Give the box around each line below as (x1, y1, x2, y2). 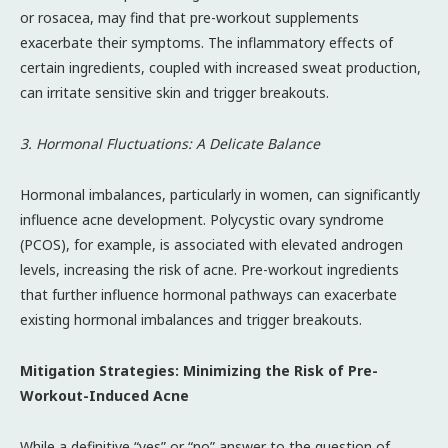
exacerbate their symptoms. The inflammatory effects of (20, 32, 393, 52)
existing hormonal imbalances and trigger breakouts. (20, 309, 362, 329)
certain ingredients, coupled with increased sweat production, (20, 57, 421, 77)
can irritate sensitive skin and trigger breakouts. (20, 82, 329, 102)
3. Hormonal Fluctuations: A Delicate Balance (20, 133, 320, 153)
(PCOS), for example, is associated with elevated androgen (20, 234, 403, 254)
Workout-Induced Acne (20, 385, 189, 405)
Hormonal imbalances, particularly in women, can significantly (20, 184, 420, 204)
